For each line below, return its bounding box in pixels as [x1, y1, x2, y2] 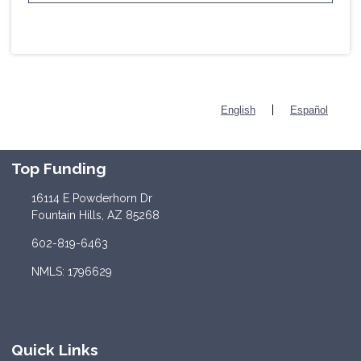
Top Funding [11, 159, 106, 177]
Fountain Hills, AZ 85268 [31, 208, 160, 222]
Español [290, 104, 328, 117]
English [221, 104, 255, 117]
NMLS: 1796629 [31, 264, 112, 278]
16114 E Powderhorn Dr [31, 191, 152, 205]
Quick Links [11, 340, 98, 359]
